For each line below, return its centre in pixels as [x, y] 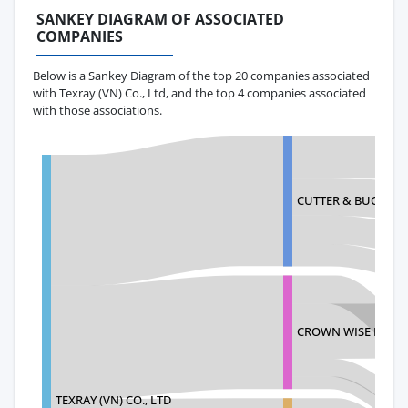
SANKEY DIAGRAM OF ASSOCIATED [160, 20]
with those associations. [97, 110]
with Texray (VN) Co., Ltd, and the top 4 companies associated [199, 92]
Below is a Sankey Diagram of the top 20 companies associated [201, 75]
